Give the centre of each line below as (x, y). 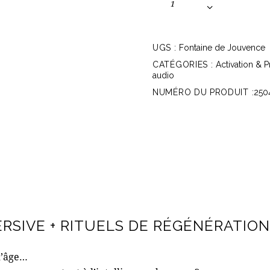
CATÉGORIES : (184, 65)
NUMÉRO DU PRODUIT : (203, 93)
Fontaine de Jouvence (222, 48)
